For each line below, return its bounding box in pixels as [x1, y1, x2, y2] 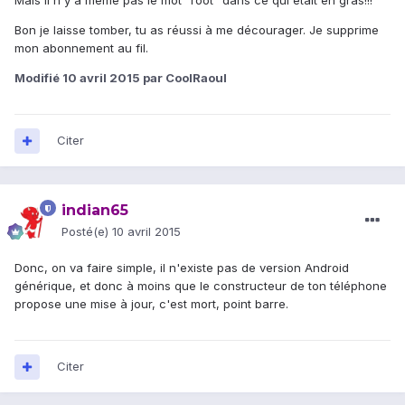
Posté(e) [61, 224, 112, 240]
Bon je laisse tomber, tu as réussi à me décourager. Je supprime [14, 23, 379, 38]
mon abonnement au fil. [14, 41, 148, 56]
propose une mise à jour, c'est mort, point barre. [14, 297, 288, 312]
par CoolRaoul [140, 71, 227, 86]
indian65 [61, 202, 128, 220]
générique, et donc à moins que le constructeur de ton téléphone [14, 278, 387, 294]
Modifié [14, 71, 62, 86]
